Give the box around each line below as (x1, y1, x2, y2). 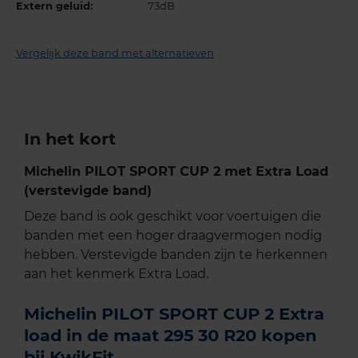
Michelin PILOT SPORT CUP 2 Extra (24, 304, 324, 324)
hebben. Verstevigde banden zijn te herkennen (24, 247, 328, 263)
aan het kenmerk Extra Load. (24, 266, 209, 282)
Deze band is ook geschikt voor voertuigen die (24, 209, 321, 225)
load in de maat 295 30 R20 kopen (24, 325, 316, 346)
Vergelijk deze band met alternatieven (16, 47, 214, 60)
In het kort (24, 129, 116, 149)
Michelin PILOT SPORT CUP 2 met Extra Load (24, 164, 328, 180)
